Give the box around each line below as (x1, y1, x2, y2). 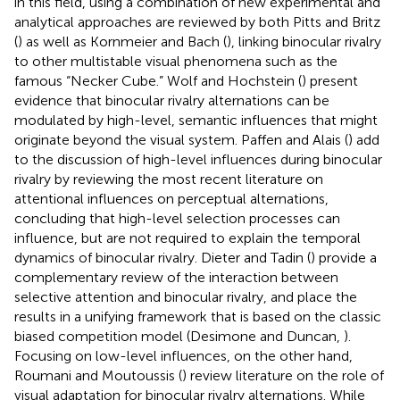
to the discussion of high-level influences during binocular (14, 150, 382, 168)
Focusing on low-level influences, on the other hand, (14, 346, 353, 364)
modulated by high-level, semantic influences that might (14, 111, 378, 129)
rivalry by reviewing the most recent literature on (14, 170, 323, 187)
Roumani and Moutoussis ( (14, 366, 182, 384)
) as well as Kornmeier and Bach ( (18, 32, 227, 50)
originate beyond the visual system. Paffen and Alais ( (14, 130, 348, 148)
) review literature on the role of (182, 366, 384, 384)
